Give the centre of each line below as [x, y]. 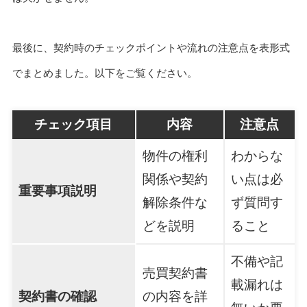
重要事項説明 [57, 191]
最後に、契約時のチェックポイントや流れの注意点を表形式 [151, 48]
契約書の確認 [57, 296]
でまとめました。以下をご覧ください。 [105, 73]
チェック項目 [74, 124]
